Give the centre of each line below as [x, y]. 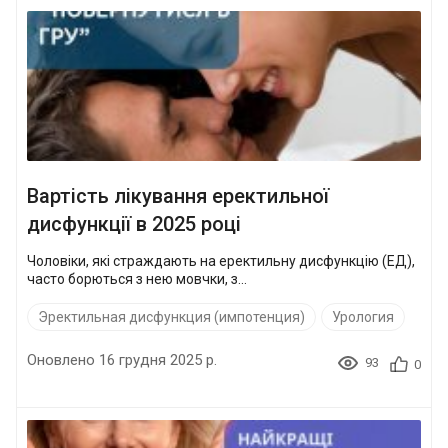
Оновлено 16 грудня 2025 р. [122, 359]
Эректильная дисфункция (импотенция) [171, 316]
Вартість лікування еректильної [178, 195]
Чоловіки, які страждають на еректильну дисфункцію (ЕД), [221, 260]
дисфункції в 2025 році [134, 223]
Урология [363, 316]
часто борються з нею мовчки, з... [137, 278]
